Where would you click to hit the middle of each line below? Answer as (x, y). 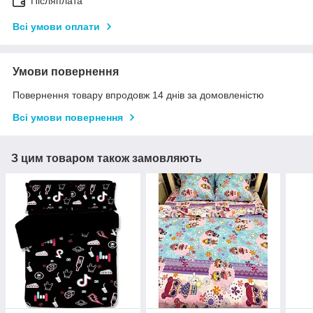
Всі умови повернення (68, 118)
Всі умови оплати (56, 27)
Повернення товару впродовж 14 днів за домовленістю (138, 95)
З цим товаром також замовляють (107, 159)
